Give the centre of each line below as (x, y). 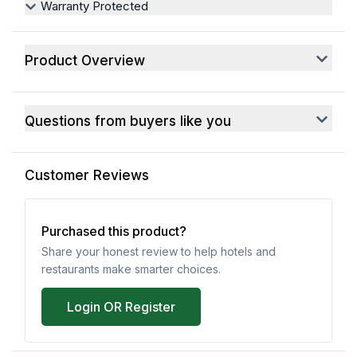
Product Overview (85, 60)
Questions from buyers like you (128, 121)
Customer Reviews (87, 175)
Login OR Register (121, 307)
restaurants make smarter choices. (131, 269)
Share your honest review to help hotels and (159, 252)
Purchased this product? (114, 231)
